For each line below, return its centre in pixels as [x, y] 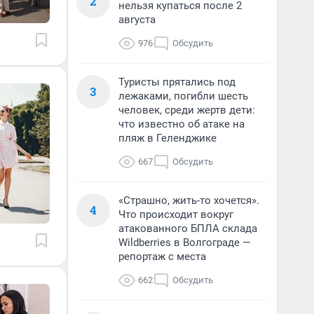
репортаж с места [162, 257]
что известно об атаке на [182, 124]
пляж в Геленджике [168, 138]
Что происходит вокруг [176, 214]
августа [137, 20]
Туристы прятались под [177, 82]
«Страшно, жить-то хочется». [189, 200]
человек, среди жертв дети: [187, 110]
